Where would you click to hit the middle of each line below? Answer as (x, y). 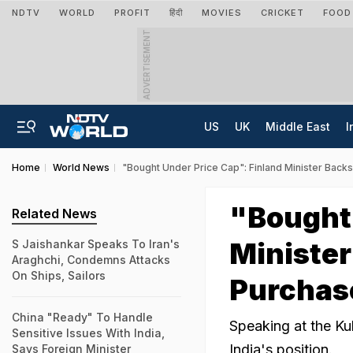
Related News (54, 214)
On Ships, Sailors (59, 275)
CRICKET (282, 13)
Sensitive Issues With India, (88, 333)
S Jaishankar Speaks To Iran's (96, 244)
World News (81, 167)
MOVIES (222, 13)
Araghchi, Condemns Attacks (91, 260)
